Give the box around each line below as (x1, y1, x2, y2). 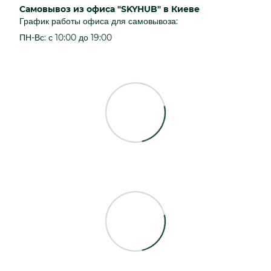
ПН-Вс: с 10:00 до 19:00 (19, 31, 112, 43)
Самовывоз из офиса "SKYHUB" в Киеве (19, 3, 200, 15)
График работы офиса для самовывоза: (19, 15, 178, 27)
